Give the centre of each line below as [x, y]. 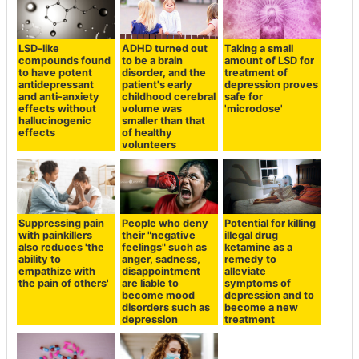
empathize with [57, 271]
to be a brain [152, 61]
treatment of [256, 73]
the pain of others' [64, 283]
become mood [158, 295]
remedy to [251, 259]
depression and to [270, 295]
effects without [58, 109]
